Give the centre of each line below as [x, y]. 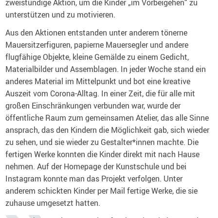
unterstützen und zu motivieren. [61, 15]
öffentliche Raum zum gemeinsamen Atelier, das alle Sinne [107, 118]
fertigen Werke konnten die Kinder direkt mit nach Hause [103, 154]
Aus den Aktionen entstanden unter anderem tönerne [97, 33]
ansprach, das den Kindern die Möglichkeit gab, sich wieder [108, 130]
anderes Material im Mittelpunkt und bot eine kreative [98, 82]
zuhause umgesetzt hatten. [53, 203]
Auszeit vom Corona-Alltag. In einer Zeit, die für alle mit [100, 94]
